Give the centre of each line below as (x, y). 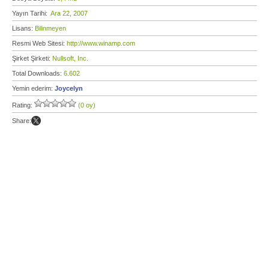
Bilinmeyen (50, 28)
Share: (22, 121)
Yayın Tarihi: (31, 13)
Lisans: (23, 28)
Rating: (23, 105)
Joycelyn (69, 88)
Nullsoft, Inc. (70, 58)
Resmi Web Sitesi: (39, 43)
